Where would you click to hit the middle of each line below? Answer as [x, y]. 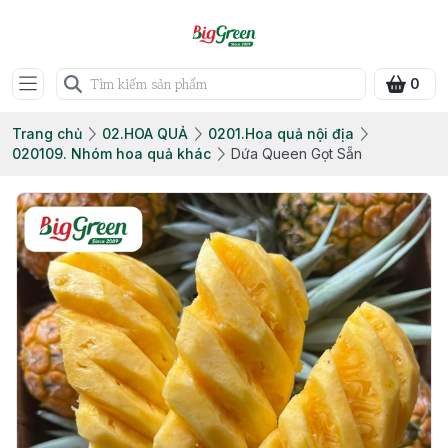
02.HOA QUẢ [145, 133]
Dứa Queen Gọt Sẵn [296, 153]
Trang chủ [47, 133]
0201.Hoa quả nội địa [281, 133]
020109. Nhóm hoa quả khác [111, 153]
